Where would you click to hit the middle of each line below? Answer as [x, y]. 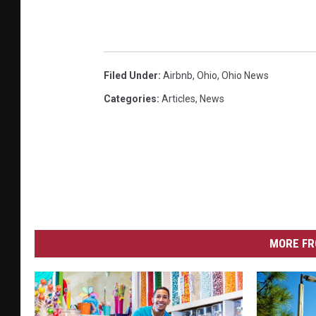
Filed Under [131, 75]
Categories [130, 98]
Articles [178, 98]
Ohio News [245, 75]
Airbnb [178, 75]
